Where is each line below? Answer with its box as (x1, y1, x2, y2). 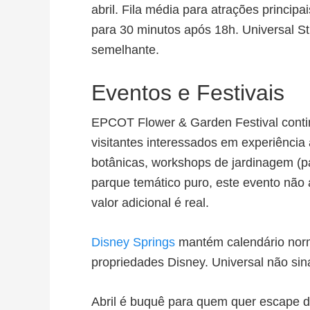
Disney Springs (91, 235, 175, 249)
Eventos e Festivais (91, 80, 284, 105)
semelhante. (91, 43, 159, 57)
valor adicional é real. (91, 196, 209, 210)
